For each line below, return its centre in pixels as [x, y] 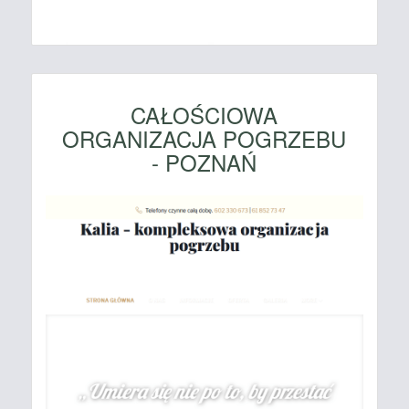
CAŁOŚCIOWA [204, 115]
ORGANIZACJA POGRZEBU [204, 139]
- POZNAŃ [204, 163]
